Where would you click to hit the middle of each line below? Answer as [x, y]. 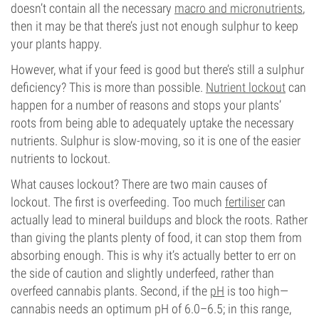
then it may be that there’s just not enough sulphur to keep [155, 26]
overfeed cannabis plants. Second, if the [110, 291]
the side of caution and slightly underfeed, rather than [142, 273]
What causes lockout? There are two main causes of [139, 184]
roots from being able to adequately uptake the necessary [152, 123]
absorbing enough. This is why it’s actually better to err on [153, 255]
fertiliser [245, 202]
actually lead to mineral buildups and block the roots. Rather [159, 220]
